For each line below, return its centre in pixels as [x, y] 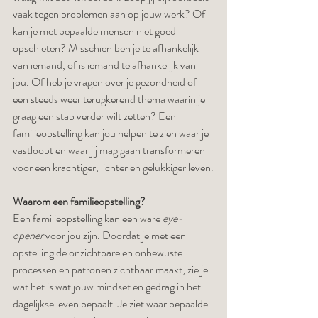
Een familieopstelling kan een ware [88, 218]
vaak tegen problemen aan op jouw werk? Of [110, 14]
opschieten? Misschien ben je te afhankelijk [107, 48]
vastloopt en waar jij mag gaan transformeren [110, 150]
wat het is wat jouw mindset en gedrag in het [108, 286]
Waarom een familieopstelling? [79, 201]
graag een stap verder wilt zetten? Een [95, 116]
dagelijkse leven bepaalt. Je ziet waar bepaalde [111, 303]
